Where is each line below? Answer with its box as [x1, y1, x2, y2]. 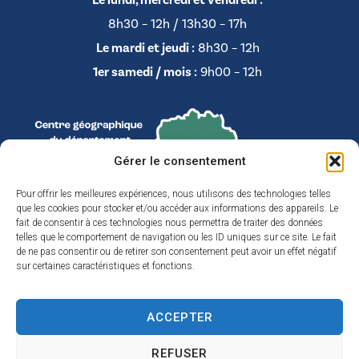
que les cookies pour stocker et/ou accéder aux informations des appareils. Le [16, 203, 338, 214]
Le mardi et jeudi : [95, 39, 195, 56]
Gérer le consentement [113, 154, 246, 168]
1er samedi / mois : [93, 63, 197, 80]
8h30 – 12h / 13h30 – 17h [108, 15, 247, 32]
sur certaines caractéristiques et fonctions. [16, 260, 195, 272]
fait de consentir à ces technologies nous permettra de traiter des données [16, 217, 323, 228]
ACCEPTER [146, 309, 213, 325]
